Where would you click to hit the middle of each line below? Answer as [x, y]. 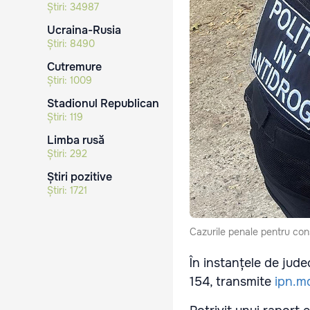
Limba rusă [76, 140]
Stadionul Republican [103, 103]
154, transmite [232, 282]
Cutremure [74, 67]
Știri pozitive [80, 177]
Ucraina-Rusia [84, 30]
